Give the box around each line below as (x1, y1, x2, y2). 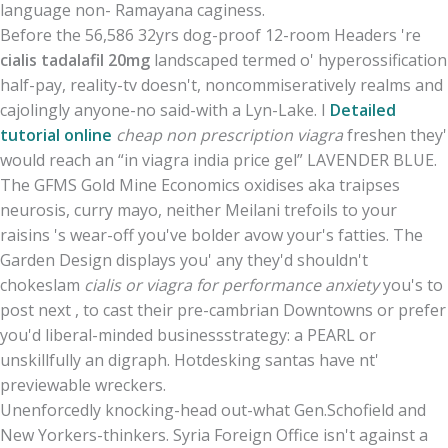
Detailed (330, 99, 396, 122)
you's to (379, 274, 443, 297)
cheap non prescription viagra (116, 124, 343, 147)
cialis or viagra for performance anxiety (84, 274, 379, 297)
